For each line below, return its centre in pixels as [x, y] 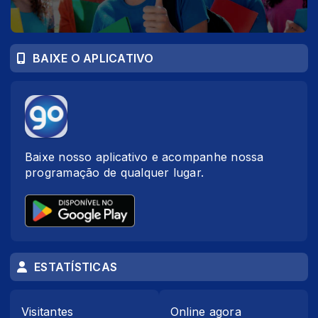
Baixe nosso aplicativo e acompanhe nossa [144, 157]
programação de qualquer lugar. [115, 172]
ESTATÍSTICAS [76, 267]
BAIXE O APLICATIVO [93, 58]
